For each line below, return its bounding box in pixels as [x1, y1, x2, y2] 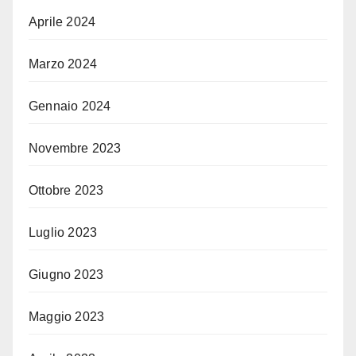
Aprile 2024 [29, 15, 96, 29]
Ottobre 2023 [29, 184, 104, 198]
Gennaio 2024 [29, 99, 111, 114]
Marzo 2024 [29, 57, 97, 72]
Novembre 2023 [29, 141, 122, 156]
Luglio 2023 [29, 226, 98, 240]
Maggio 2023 [29, 310, 105, 324]
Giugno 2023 [29, 268, 104, 282]
